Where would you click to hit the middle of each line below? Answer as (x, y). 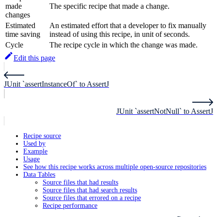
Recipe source (42, 136)
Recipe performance (70, 206)
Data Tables (39, 175)
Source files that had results (80, 183)
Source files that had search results (90, 190)
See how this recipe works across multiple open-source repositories (115, 167)
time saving (23, 34)
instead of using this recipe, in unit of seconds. (120, 34)
